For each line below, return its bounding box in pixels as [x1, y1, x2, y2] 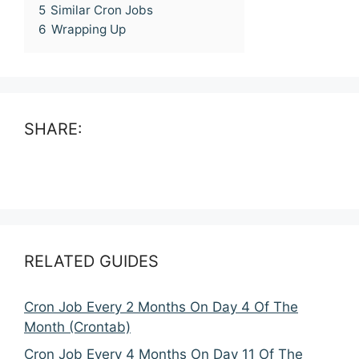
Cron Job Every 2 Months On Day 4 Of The [24, 299, 298, 316]
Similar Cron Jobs [50, 2, 153, 18]
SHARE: [24, 119, 83, 139]
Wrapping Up [51, 22, 126, 38]
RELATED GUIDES [24, 252, 159, 272]
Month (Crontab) [24, 319, 131, 336]
